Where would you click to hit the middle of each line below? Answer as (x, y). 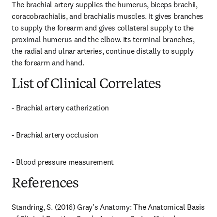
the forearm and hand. (48, 62)
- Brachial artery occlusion (55, 135)
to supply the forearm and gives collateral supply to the (103, 28)
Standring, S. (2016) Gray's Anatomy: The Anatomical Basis (108, 207)
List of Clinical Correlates (86, 85)
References (45, 184)
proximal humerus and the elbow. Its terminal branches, (103, 39)
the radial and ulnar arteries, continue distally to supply (103, 51)
